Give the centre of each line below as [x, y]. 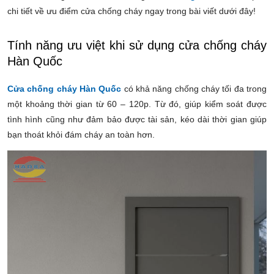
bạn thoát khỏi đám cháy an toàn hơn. [82, 135]
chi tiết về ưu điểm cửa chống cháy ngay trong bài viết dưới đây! [131, 11]
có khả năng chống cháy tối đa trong [195, 89]
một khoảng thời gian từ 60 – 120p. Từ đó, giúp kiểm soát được [137, 104]
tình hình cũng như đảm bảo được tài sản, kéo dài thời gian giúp [137, 119]
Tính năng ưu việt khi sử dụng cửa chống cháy [137, 45]
